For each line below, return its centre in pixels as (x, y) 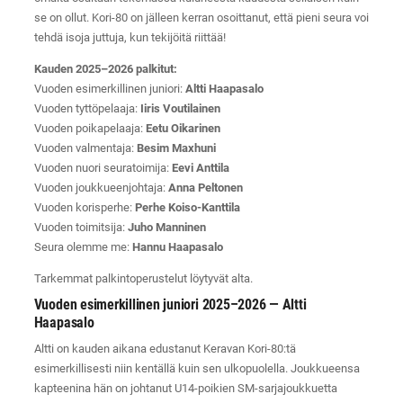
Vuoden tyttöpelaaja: (87, 109)
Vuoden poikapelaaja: (90, 129)
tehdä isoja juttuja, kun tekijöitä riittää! (130, 38)
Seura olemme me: (83, 247)
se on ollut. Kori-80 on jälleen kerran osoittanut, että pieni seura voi (201, 18)
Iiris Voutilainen (180, 109)
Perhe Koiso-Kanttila (187, 208)
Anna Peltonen (205, 188)
